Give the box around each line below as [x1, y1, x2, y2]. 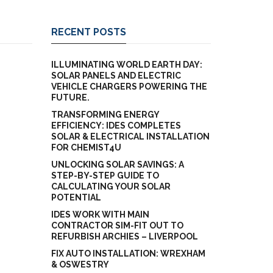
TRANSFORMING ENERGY [51, 110, 159, 119]
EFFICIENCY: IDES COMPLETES [51, 121, 181, 130]
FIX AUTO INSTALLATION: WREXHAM [51, 249, 205, 258]
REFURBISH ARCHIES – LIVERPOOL [51, 232, 198, 241]
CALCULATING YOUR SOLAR [51, 182, 171, 191]
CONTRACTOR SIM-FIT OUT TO [51, 221, 183, 230]
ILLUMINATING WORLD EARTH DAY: [51, 60, 202, 69]
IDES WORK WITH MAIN [51, 210, 149, 219]
